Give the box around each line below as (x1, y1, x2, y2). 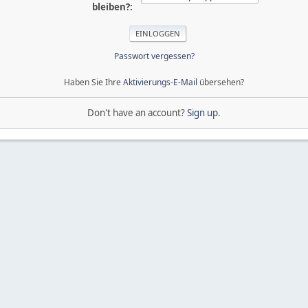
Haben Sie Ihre (64, 76, 123, 88)
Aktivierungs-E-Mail (123, 76, 197, 88)
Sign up (187, 106, 218, 119)
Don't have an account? (87, 106, 187, 119)
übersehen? (197, 76, 244, 88)
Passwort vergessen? (113, 49, 195, 62)
